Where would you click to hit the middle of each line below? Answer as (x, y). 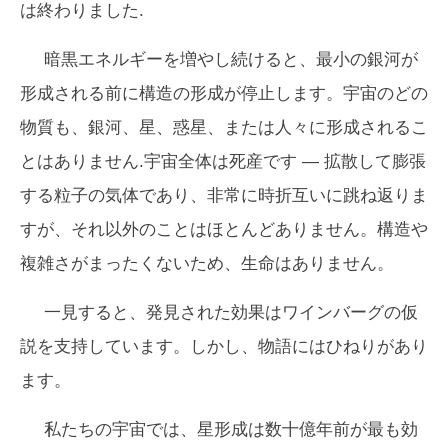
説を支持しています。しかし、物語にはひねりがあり (224, 346)
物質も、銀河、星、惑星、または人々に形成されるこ (224, 127)
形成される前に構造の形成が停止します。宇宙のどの (224, 93)
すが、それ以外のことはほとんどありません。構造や (224, 229)
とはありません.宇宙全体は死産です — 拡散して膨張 (223, 161)
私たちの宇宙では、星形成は (154, 429)
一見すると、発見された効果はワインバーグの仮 (231, 312)
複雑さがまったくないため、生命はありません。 (207, 263)
